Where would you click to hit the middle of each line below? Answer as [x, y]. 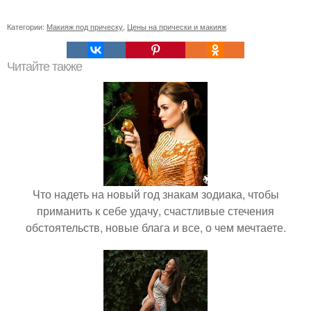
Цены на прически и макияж [177, 26]
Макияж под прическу [85, 26]
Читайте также [44, 67]
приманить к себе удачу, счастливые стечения [155, 211]
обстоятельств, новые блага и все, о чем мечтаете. [155, 227]
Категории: [27, 26]
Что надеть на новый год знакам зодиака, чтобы [155, 194]
